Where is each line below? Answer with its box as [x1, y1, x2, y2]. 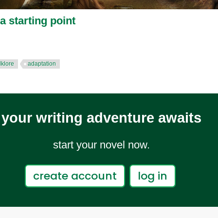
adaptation [28, 60, 56, 68]
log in [137, 168, 167, 184]
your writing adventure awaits [1, 110, 201, 126]
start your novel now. [53, 139, 150, 151]
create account [33, 168, 117, 184]
